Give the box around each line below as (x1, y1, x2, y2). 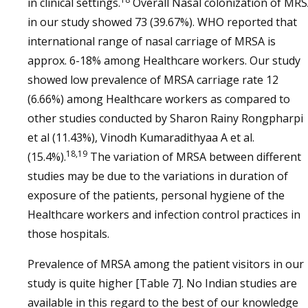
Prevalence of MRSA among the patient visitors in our (27, 256, 304, 272)
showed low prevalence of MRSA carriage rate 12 (27, 72, 278, 87)
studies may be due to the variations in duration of (27, 168, 288, 184)
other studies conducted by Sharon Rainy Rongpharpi (27, 111, 303, 126)
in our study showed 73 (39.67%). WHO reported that (27, 14, 297, 30)
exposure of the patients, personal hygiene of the (27, 188, 285, 203)
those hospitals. (27, 226, 109, 241)
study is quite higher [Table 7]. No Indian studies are (27, 276, 297, 291)
